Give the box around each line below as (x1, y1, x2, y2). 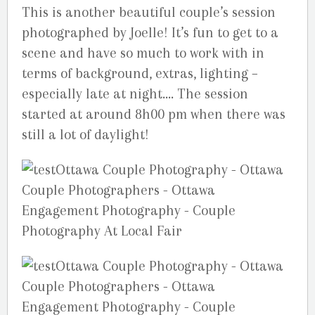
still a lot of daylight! (22, 127, 149, 143)
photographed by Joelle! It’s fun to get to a (22, 25, 278, 41)
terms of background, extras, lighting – (22, 65, 258, 82)
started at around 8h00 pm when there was (22, 106, 285, 123)
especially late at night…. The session (22, 86, 248, 103)
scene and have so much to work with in (22, 45, 264, 62)
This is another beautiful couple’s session (22, 4, 276, 21)
